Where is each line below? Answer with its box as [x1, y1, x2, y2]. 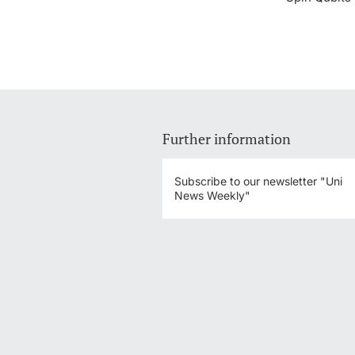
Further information [162, 128, 292, 148]
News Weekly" [174, 189, 251, 203]
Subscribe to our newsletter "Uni [174, 174, 343, 189]
